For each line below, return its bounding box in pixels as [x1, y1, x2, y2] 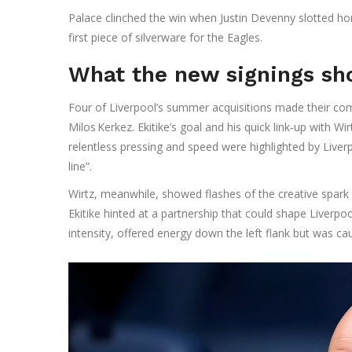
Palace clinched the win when [68, 10, 220, 26]
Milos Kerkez [68, 119, 132, 135]
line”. [68, 159, 92, 174]
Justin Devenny [220, 10, 295, 26]
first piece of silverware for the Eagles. [68, 30, 262, 46]
